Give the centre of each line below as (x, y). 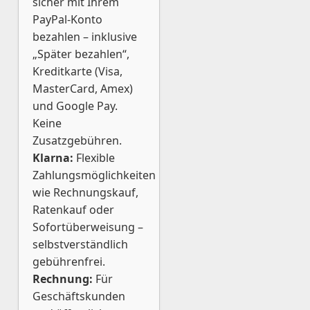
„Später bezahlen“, (81, 54)
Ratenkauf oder (73, 210)
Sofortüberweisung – (88, 227)
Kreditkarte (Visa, (77, 71)
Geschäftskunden (79, 296)
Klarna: (53, 158)
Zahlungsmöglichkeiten (94, 175)
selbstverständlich (80, 244)
